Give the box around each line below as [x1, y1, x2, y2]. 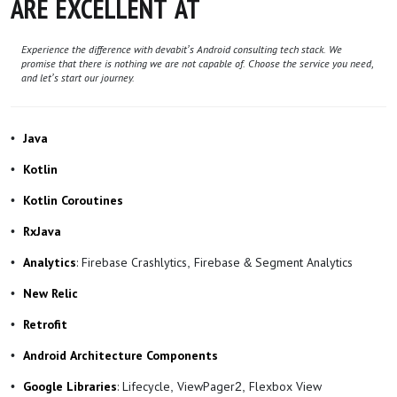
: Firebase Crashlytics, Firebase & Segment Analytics [76, 255, 353, 270]
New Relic [23, 287, 78, 301]
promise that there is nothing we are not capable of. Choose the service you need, [21, 58, 374, 71]
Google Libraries [23, 380, 117, 394]
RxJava [23, 225, 61, 239]
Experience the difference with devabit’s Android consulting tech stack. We [21, 43, 342, 57]
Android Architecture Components [23, 349, 218, 363]
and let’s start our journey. [21, 72, 135, 85]
